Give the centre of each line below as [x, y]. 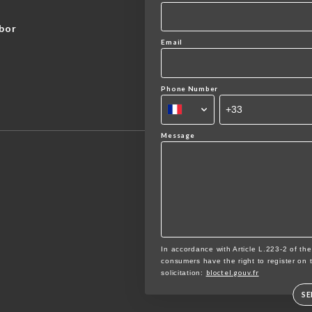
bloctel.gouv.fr [232, 272]
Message [178, 135]
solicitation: [184, 272]
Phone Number [190, 89]
